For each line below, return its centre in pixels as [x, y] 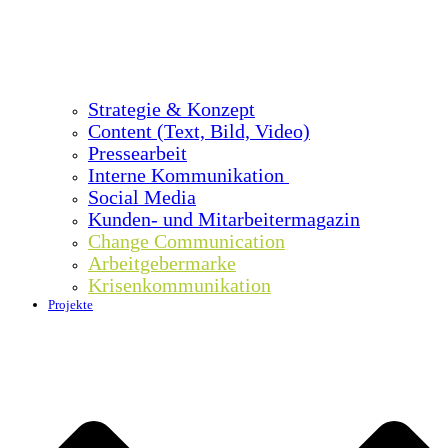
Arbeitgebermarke [162, 263]
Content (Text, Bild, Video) [199, 131]
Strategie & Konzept [171, 109]
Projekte [70, 304]
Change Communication [186, 241]
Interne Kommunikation [188, 175]
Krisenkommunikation [179, 285]
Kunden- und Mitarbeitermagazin [224, 219]
